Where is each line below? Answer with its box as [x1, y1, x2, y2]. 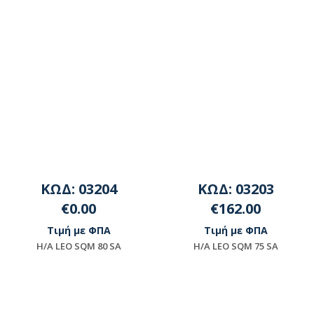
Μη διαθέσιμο [45, 275, 126, 292]
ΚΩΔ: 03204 [40, 179, 117, 198]
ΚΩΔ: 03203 [197, 179, 274, 198]
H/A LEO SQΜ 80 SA [36, 239, 121, 252]
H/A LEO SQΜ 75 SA [193, 239, 278, 252]
